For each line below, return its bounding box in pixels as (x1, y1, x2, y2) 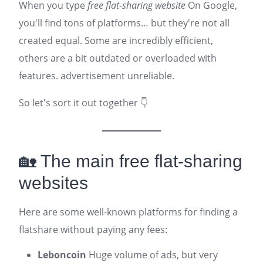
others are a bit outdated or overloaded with (19, 52, 217, 65)
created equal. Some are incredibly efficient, (19, 34, 213, 47)
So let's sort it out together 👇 (19, 96, 148, 109)
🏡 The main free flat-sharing (19, 151, 242, 171)
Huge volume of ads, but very (86, 248, 218, 261)
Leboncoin (38, 248, 86, 261)
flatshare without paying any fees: (19, 223, 167, 236)
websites (19, 173, 88, 193)
